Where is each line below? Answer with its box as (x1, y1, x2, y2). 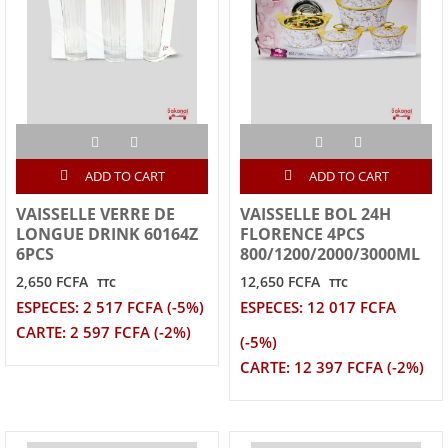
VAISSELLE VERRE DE (16, 203, 175, 225)
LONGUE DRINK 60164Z (16, 223, 198, 245)
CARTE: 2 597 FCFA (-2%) (16, 322, 191, 343)
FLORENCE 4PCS (240, 223, 365, 245)
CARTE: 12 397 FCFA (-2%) (240, 357, 424, 378)
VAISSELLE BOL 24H (240, 203, 391, 225)
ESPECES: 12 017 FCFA (240, 297, 396, 318)
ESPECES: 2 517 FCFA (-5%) (16, 297, 204, 318)
